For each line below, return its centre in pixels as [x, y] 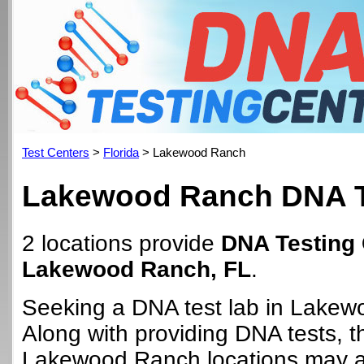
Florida [121, 152]
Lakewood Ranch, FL [136, 269]
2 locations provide [121, 243]
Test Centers [56, 152]
